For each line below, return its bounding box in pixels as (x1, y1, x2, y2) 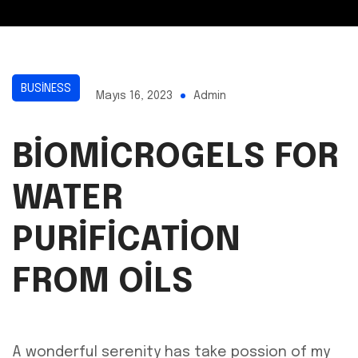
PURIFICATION (12, 224, 241, 259)
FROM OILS (12, 265, 193, 300)
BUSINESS (21, 83, 71, 95)
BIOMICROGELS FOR (12, 141, 339, 176)
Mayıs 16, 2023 (96, 90, 173, 102)
